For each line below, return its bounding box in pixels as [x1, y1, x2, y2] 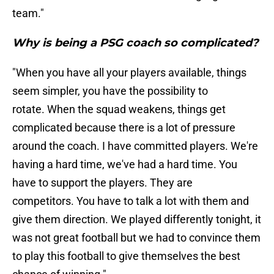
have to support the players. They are [12, 176, 193, 190]
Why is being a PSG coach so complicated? [12, 36, 259, 50]
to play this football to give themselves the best [12, 250, 240, 263]
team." [12, 7, 44, 20]
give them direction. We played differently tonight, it [12, 213, 261, 226]
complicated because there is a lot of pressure [12, 121, 235, 135]
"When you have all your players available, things [12, 66, 246, 80]
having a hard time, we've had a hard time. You [12, 158, 237, 171]
